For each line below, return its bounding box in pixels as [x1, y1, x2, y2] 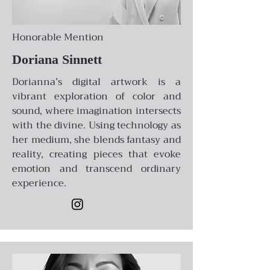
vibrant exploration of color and [12, 87, 181, 105]
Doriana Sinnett [12, 51, 102, 67]
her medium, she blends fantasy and [12, 131, 181, 148]
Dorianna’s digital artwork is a [12, 73, 181, 90]
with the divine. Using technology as [12, 116, 181, 134]
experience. [12, 174, 66, 192]
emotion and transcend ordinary [12, 160, 181, 177]
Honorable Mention [12, 28, 104, 46]
